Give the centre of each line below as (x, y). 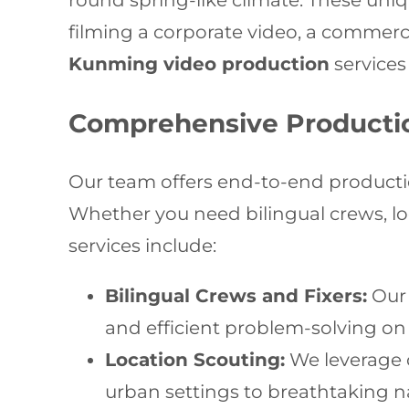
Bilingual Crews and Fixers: (236, 296)
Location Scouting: (195, 360)
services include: (143, 246)
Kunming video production (199, 64)
